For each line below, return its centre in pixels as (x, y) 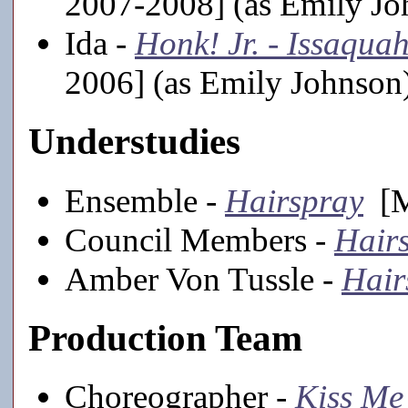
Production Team (165, 338)
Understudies (134, 141)
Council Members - (199, 240)
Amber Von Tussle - (203, 279)
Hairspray (294, 200)
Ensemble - (145, 200)
